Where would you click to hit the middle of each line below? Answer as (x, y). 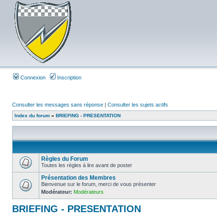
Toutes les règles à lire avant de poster (87, 165)
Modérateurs (89, 192)
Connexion (32, 77)
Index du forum (32, 116)
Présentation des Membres (78, 178)
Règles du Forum (65, 159)
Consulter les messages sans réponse (58, 105)
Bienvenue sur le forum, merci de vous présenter (99, 184)
